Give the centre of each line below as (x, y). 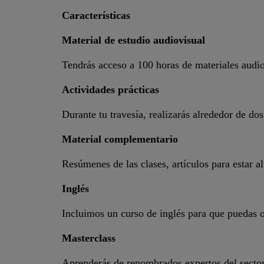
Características (96, 15)
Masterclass (88, 238)
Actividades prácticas (110, 90)
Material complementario (120, 139)
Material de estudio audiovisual (133, 40)
